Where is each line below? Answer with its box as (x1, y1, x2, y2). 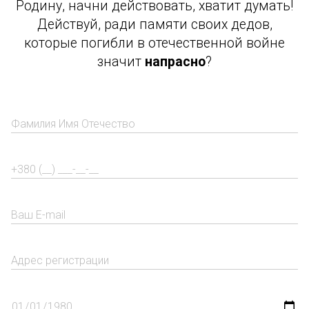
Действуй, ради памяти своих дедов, (37, 16, 272, 32)
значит (97, 53, 145, 70)
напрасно (145, 53, 206, 70)
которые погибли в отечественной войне (24, 34, 285, 51)
